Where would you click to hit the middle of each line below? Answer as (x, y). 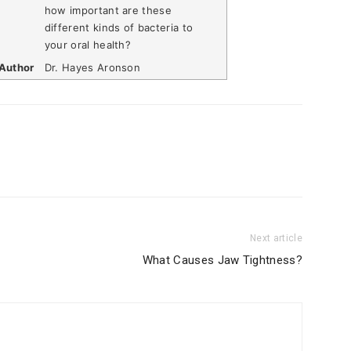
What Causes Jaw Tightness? (222, 261)
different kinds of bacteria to (119, 27)
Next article (276, 239)
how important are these (108, 10)
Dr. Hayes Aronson (92, 68)
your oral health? (88, 44)
